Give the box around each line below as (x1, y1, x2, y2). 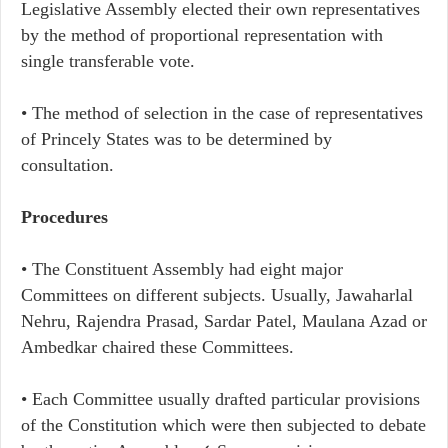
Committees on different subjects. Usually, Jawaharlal (21, 285, 413, 305)
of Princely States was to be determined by (21, 129, 332, 149)
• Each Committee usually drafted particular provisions (21, 389, 420, 409)
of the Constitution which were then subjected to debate (21, 415, 426, 435)
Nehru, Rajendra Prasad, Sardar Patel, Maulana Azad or (21, 311, 427, 331)
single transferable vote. (21, 51, 195, 71)
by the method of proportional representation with (21, 25, 383, 45)
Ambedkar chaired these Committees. (21, 337, 294, 357)
